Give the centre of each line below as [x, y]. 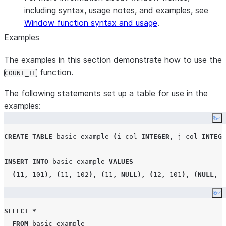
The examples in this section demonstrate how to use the [113, 60]
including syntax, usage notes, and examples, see [116, 10]
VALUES [121, 162]
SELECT [16, 211]
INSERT [16, 162]
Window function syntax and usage [91, 23]
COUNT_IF [21, 73]
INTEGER [155, 136]
